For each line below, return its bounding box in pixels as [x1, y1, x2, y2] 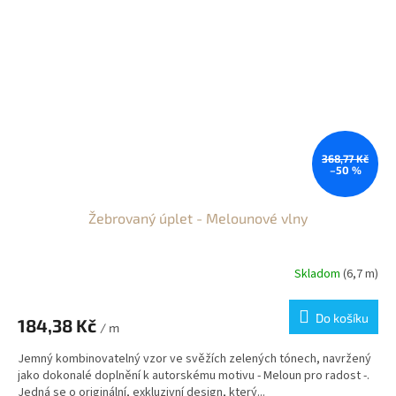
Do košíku [316, 310, 369, 326]
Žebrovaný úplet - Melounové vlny [88, 209, 308, 227]
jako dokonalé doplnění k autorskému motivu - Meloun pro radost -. [18, 367, 369, 385]
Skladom [294, 264, 343, 283]
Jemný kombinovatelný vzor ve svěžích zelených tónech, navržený [18, 350, 371, 369]
